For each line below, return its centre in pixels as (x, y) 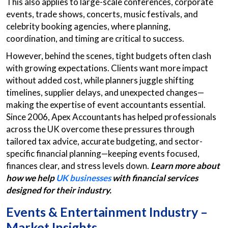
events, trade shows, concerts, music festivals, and (102, 14)
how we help (31, 178)
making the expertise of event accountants (87, 105)
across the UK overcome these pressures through (100, 129)
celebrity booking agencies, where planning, (88, 26)
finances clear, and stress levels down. (78, 166)
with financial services (154, 178)
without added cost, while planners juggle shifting (100, 80)
